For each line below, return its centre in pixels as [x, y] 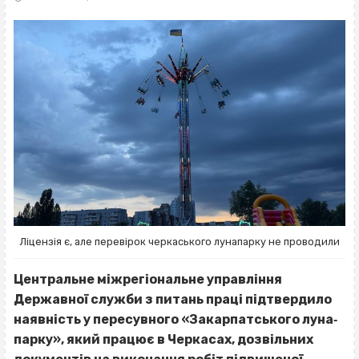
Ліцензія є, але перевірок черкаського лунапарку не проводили [179, 242]
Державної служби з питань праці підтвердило [173, 300]
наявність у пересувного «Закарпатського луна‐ [175, 320]
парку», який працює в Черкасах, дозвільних [163, 340]
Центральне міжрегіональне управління [148, 280]
